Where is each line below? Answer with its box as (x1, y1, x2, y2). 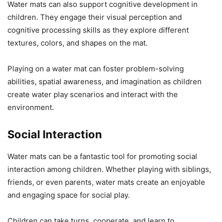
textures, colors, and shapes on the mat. (7, 38, 148, 48)
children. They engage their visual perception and (7, 12, 182, 22)
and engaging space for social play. (7, 190, 130, 200)
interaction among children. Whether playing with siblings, (7, 165, 211, 174)
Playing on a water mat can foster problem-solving (7, 64, 184, 74)
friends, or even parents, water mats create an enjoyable (7, 177, 205, 187)
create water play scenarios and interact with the (7, 90, 178, 100)
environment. (7, 103, 54, 112)
